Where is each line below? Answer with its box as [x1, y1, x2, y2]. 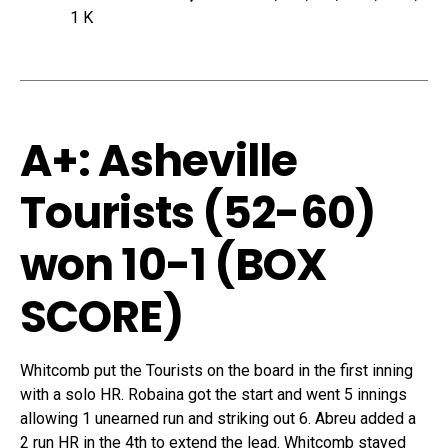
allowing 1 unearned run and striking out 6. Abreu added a [20, 409, 416, 429]
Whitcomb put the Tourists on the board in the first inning [20, 361, 413, 381]
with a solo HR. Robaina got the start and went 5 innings [20, 385, 407, 405]
